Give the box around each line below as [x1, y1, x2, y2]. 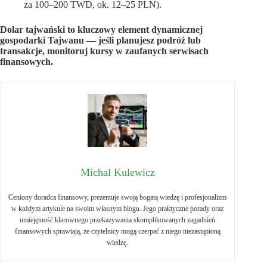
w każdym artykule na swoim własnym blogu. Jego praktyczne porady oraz [11, 204, 224, 213]
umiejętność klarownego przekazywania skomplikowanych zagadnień [20, 215, 216, 224]
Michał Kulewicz [80, 166, 155, 178]
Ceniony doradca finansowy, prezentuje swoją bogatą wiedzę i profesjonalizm [8, 193, 227, 201]
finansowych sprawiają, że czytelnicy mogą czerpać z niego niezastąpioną [14, 226, 221, 235]
